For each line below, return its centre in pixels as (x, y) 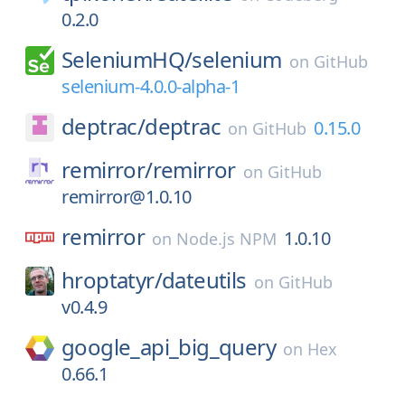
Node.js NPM (227, 239)
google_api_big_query (169, 347)
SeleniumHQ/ (127, 59)
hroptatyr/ (112, 280)
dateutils (204, 280)
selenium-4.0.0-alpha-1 (151, 86)
